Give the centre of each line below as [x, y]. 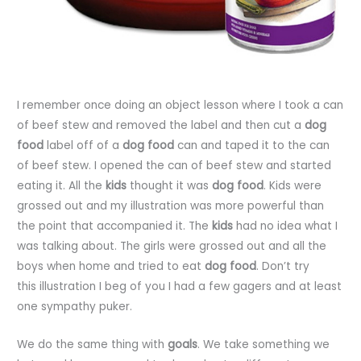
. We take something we [264, 345]
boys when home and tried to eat [111, 267]
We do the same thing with [93, 345]
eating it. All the [62, 186]
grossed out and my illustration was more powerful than [171, 206]
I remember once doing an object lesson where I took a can [180, 106]
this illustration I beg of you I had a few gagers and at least [180, 287]
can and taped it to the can [252, 146]
